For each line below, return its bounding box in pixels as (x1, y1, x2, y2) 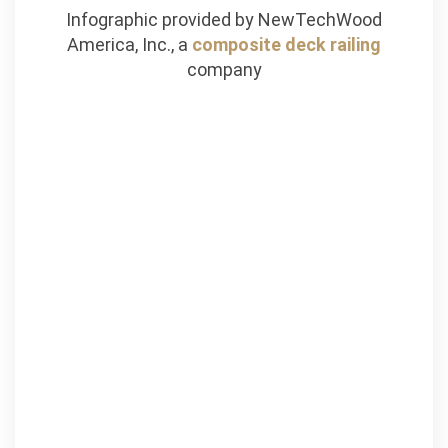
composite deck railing (192, 33, 381, 55)
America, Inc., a (67, 33, 192, 55)
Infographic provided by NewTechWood (66, 8, 382, 30)
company (186, 58, 262, 80)
